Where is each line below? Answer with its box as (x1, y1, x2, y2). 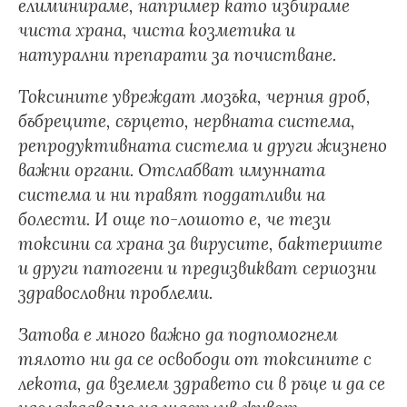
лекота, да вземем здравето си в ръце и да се (18, 372, 385, 394)
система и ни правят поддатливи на (18, 184, 325, 205)
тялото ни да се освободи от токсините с (18, 348, 372, 370)
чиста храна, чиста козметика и (18, 19, 295, 41)
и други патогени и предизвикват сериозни (18, 257, 376, 279)
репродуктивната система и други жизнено (18, 134, 387, 156)
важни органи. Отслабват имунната (18, 159, 325, 181)
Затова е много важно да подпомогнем (18, 323, 338, 345)
